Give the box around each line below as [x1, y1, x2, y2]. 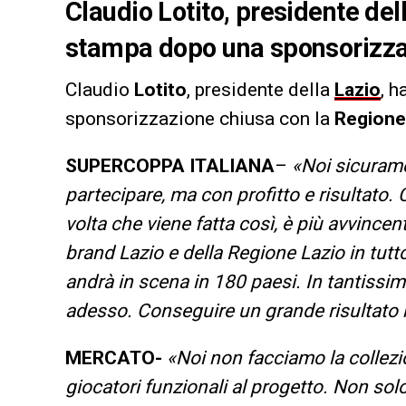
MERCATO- [65, 346, 162, 369]
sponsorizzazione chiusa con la [65, 107, 330, 130]
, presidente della [187, 78, 334, 101]
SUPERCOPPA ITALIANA [65, 154, 275, 177]
